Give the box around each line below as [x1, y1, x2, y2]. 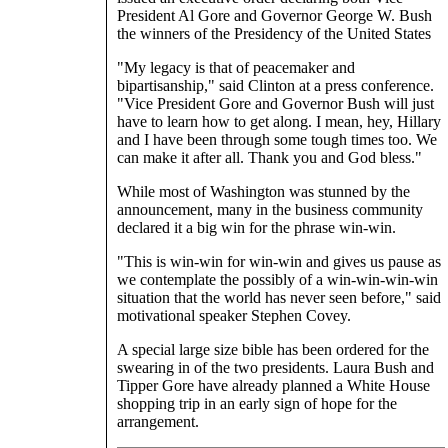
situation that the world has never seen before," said [117, 288, 441, 306]
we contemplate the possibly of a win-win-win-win [117, 270, 438, 288]
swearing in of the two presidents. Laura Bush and [117, 358, 434, 376]
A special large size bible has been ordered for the [117, 340, 429, 358]
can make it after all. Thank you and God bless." [117, 148, 422, 166]
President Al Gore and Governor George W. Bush [117, 6, 432, 24]
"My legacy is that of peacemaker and [117, 58, 355, 76]
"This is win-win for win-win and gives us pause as [117, 252, 441, 270]
